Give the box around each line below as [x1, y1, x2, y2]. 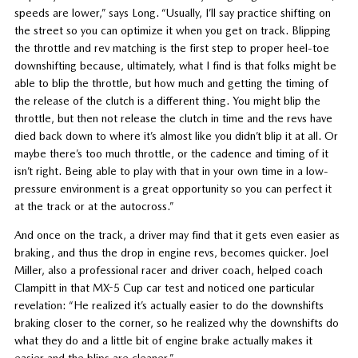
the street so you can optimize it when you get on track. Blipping [14, 23, 331, 37]
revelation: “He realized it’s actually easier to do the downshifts [14, 298, 324, 312]
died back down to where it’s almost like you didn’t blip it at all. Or [14, 129, 338, 142]
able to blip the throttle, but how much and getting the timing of [14, 76, 328, 89]
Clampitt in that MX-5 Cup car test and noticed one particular [14, 280, 315, 294]
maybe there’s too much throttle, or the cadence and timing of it [14, 146, 328, 160]
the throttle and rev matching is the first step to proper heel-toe [14, 41, 329, 54]
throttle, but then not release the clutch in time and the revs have [14, 111, 332, 125]
